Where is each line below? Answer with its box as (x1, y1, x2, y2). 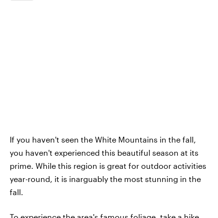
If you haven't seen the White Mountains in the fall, (10, 135, 196, 144)
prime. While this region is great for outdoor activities (10, 161, 206, 170)
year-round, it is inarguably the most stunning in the (10, 174, 201, 183)
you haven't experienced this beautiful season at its (10, 148, 199, 157)
